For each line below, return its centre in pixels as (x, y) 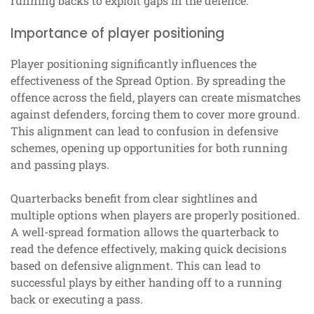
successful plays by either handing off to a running (146, 282)
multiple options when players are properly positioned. (155, 214)
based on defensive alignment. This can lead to (136, 265)
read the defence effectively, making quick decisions (149, 248)
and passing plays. (60, 164)
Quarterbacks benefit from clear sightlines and (134, 198)
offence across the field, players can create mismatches (156, 97)
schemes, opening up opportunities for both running (149, 147)
